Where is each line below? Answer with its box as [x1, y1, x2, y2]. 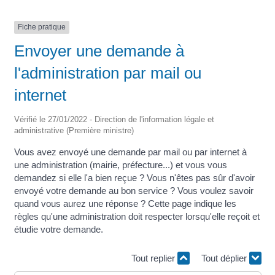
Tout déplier [201, 253, 249, 264]
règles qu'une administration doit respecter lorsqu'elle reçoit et [14, 211, 260, 222]
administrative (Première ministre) [14, 125, 134, 135]
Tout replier [131, 253, 177, 264]
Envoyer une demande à [14, 41, 184, 60]
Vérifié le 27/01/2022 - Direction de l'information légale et [14, 114, 214, 124]
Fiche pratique [17, 23, 66, 32]
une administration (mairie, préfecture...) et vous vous [14, 159, 227, 170]
